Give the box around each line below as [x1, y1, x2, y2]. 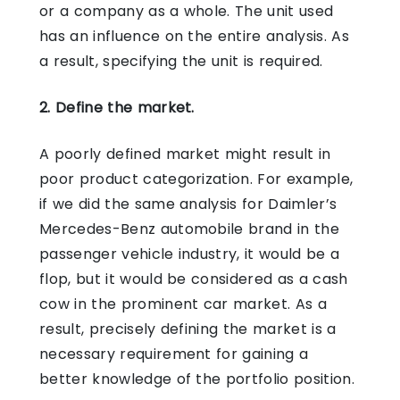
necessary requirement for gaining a [39, 343, 309, 364]
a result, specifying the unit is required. [39, 50, 323, 71]
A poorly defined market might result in [39, 143, 331, 164]
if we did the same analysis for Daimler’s [39, 193, 337, 214]
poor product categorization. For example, [39, 168, 354, 189]
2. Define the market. [39, 96, 195, 118]
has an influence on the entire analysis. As [39, 25, 349, 46]
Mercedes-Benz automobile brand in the [39, 218, 339, 239]
